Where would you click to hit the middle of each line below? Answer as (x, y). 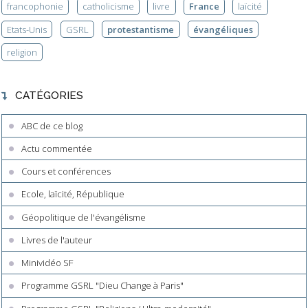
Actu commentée (57, 148)
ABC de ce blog (52, 125)
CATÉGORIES (49, 96)
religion (22, 53)
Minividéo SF (47, 263)
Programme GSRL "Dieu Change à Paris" (103, 286)
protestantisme (141, 29)
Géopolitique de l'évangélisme (84, 217)
